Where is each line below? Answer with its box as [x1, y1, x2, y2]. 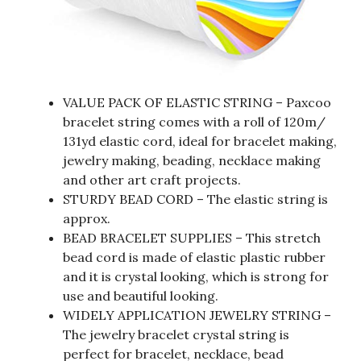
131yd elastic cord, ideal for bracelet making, [63, 133, 337, 150]
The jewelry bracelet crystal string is [63, 326, 289, 343]
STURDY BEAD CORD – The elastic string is [63, 191, 328, 208]
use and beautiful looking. [63, 288, 218, 305]
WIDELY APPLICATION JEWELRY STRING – [63, 307, 331, 324]
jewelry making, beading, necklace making [63, 152, 321, 169]
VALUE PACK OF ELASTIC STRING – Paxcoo [63, 94, 331, 111]
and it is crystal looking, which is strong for [63, 268, 329, 285]
